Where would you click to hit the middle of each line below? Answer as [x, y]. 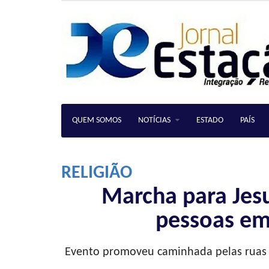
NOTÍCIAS [154, 120]
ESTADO [210, 120]
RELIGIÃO [97, 173]
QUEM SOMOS [97, 120]
